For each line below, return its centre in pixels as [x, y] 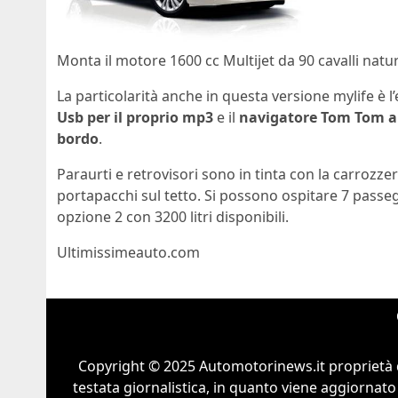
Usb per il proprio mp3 [135, 117]
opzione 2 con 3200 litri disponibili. [173, 216]
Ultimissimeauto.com [128, 252]
